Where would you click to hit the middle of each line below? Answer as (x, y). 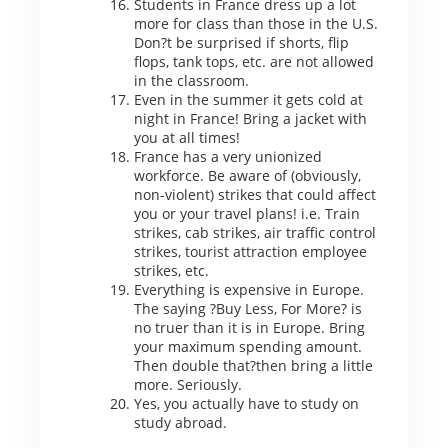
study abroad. (180, 422)
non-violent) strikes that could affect (254, 194)
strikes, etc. (171, 270)
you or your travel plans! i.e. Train (246, 213)
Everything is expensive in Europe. (248, 289)
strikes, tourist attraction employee (250, 251)
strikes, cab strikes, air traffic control (254, 232)
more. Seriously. (187, 384)
